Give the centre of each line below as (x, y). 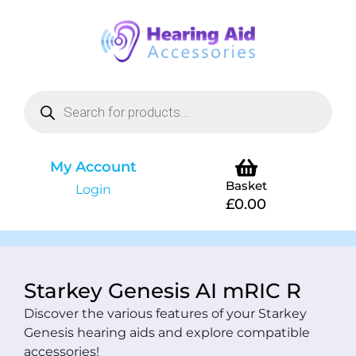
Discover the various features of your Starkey (165, 313)
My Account (93, 167)
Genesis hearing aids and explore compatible (167, 333)
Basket (246, 186)
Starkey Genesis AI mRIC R (163, 291)
